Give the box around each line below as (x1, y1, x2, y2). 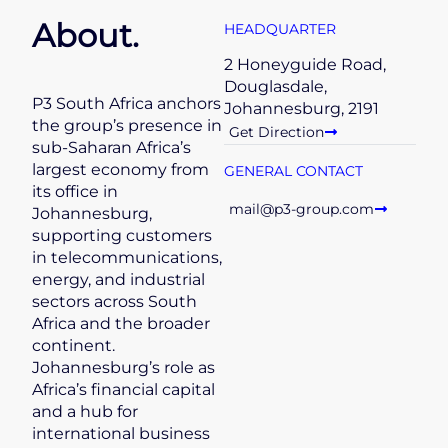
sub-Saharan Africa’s (32, 138, 191, 157)
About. (32, 16, 139, 55)
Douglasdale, (224, 77, 331, 97)
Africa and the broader (32, 314, 210, 333)
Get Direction (229, 123, 324, 142)
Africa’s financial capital (32, 380, 215, 399)
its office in (32, 182, 118, 201)
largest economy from (32, 160, 209, 179)
